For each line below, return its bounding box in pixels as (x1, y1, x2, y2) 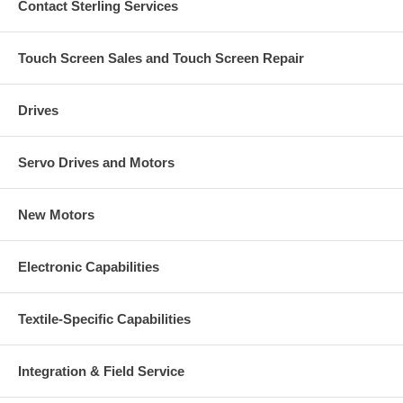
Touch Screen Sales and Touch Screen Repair (18, 50, 304, 67)
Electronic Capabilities (18, 259, 159, 275)
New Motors (18, 207, 94, 223)
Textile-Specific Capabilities (18, 311, 191, 327)
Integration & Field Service (18, 363, 184, 380)
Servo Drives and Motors (18, 155, 175, 171)
